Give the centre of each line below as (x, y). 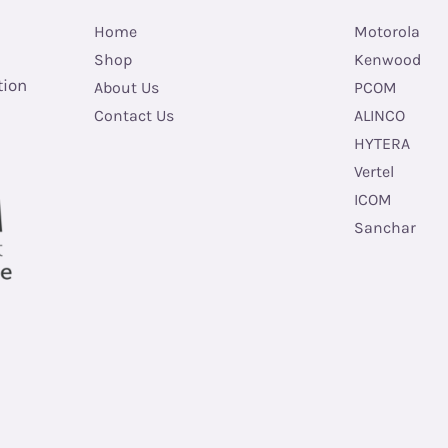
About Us (126, 88)
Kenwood (387, 60)
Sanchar (385, 228)
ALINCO (379, 116)
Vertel (374, 172)
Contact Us (134, 116)
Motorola (387, 32)
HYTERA (382, 144)
